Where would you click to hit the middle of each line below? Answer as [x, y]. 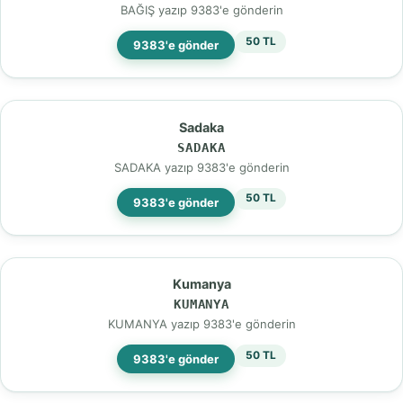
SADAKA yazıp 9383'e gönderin [201, 167]
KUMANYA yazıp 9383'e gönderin [201, 324]
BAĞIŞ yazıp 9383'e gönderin [201, 9]
